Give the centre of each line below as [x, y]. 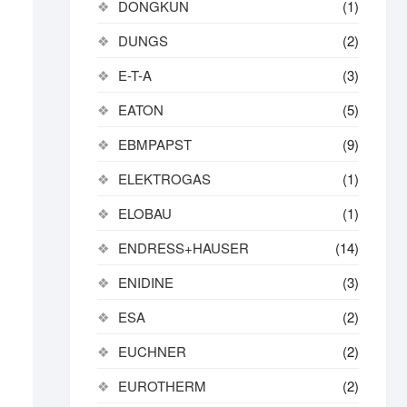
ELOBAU [145, 213]
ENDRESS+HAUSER [184, 248]
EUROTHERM [162, 386]
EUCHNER [152, 351]
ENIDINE [146, 282]
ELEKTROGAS [164, 179]
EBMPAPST [155, 144]
